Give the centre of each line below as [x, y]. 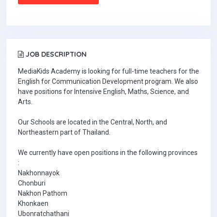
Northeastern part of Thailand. [64, 132]
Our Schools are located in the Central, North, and [93, 122]
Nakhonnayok [39, 173]
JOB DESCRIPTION [55, 54]
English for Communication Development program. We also [108, 81]
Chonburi [32, 183]
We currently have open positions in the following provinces [108, 153]
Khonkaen [33, 203]
